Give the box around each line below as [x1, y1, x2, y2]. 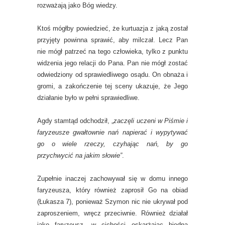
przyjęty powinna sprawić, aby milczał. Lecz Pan [37, 36, 188, 44]
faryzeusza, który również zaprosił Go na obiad [37, 186, 188, 194]
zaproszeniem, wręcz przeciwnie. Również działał [37, 209, 188, 217]
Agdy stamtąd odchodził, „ [37, 117, 114, 125]
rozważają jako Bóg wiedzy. [37, 2, 118, 9]
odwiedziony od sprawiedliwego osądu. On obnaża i [37, 71, 188, 78]
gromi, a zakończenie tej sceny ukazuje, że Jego [37, 82, 188, 90]
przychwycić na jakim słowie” [37, 152, 122, 159]
